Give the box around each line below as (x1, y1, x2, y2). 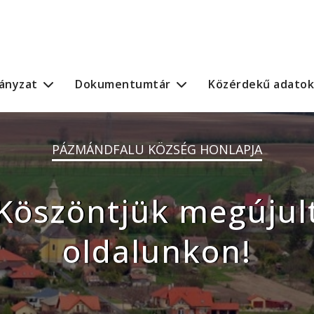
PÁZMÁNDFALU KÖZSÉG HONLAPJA (52, 141, 262, 158)
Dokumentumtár (75, 76, 171, 92)
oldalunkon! (62, 230, 252, 272)
